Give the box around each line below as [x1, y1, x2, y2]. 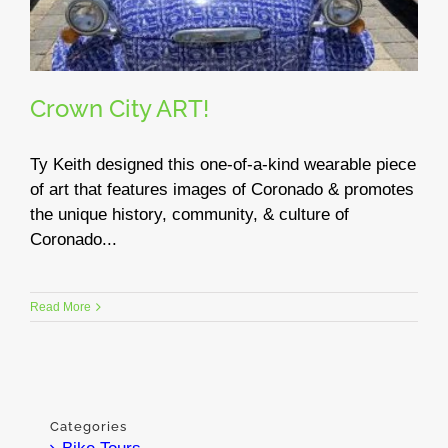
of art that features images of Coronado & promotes [30, 180, 414, 200]
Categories [50, 419, 127, 435]
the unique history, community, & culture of [30, 205, 349, 225]
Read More [30, 300, 91, 315]
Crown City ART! [30, 94, 209, 124]
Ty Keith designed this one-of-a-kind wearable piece [30, 155, 416, 175]
